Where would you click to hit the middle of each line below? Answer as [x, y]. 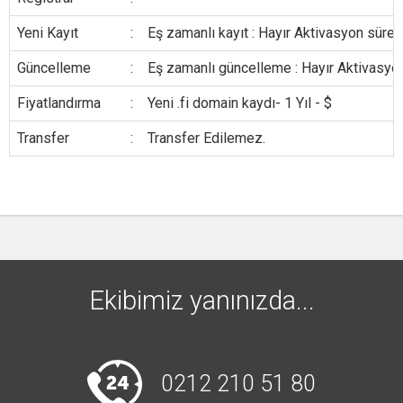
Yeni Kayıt [48, 33]
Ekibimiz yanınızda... [201, 300]
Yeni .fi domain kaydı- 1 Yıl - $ [240, 103]
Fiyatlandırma [59, 103]
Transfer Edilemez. [206, 138]
